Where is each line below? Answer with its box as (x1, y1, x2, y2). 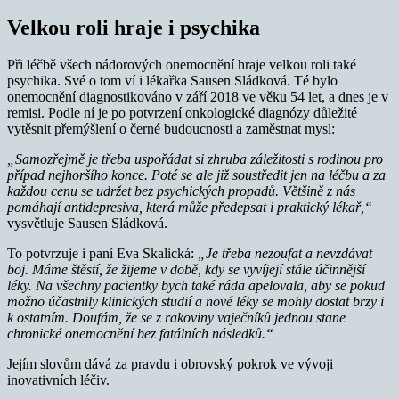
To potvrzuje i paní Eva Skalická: (7, 246, 198, 262)
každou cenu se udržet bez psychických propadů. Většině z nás (7, 183, 355, 199)
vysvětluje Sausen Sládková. (7, 216, 167, 232)
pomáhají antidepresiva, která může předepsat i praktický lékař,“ (7, 199, 372, 216)
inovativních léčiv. (7, 372, 110, 388)
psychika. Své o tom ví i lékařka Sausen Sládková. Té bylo (7, 73, 338, 89)
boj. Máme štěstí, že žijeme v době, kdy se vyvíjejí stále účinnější (7, 262, 365, 278)
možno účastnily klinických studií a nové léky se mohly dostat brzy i (7, 294, 384, 310)
